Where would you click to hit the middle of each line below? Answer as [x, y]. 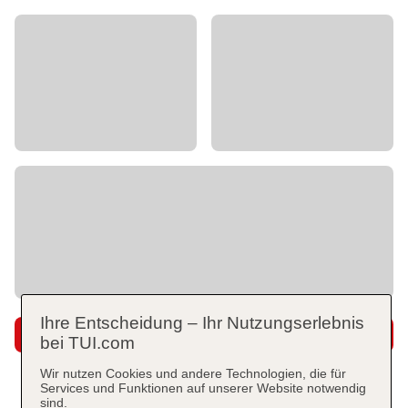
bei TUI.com [87, 342]
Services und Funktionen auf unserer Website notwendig [203, 388]
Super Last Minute [103, 334]
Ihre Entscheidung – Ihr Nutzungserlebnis [202, 322]
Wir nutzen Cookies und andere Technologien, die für [193, 373]
